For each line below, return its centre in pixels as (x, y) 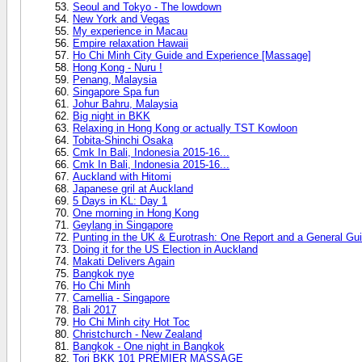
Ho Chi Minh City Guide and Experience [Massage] (192, 55)
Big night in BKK (112, 116)
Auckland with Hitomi (122, 176)
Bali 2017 (95, 309)
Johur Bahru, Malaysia (125, 103)
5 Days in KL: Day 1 (120, 200)
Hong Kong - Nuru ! (118, 67)
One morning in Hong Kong (136, 213)
